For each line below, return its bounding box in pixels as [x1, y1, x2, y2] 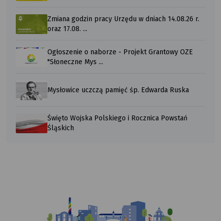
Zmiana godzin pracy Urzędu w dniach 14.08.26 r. [47, 14, 199, 23]
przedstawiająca [5, 201, 56, 210]
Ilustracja [5, 192, 35, 201]
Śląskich [47, 123, 74, 132]
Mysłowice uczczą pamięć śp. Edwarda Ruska [47, 85, 189, 94]
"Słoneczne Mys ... [47, 57, 103, 66]
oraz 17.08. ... [47, 24, 87, 33]
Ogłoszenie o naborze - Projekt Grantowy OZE [47, 47, 193, 56]
